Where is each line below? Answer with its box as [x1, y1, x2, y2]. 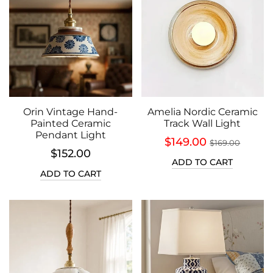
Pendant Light [35, 129, 106, 141]
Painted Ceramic [30, 118, 111, 129]
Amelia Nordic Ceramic [147, 106, 258, 118]
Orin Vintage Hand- [23, 106, 118, 118]
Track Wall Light [164, 118, 241, 129]
